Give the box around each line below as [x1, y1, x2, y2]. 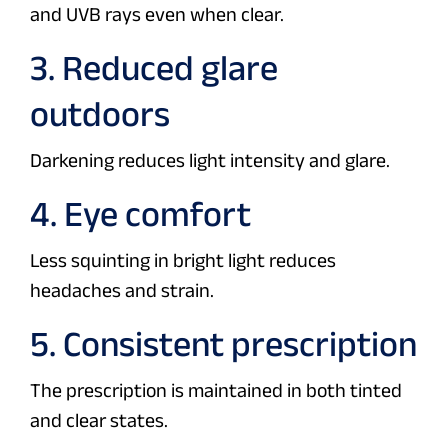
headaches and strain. [30, 279, 214, 302]
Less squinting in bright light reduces [30, 249, 336, 272]
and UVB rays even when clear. [30, 3, 284, 26]
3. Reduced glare [30, 48, 278, 88]
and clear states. [30, 409, 168, 432]
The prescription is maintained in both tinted [30, 379, 402, 402]
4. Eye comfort [30, 194, 251, 234]
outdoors [30, 94, 170, 134]
